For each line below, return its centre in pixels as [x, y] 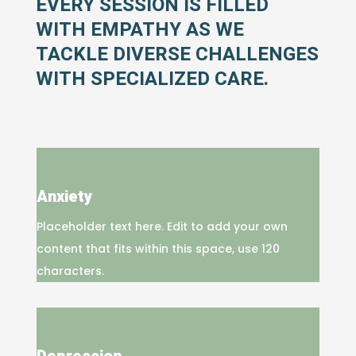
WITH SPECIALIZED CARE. [152, 79]
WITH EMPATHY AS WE [139, 29]
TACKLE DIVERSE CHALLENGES [177, 54]
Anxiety [64, 196]
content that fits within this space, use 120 [158, 248]
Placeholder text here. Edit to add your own [162, 226]
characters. [70, 271]
